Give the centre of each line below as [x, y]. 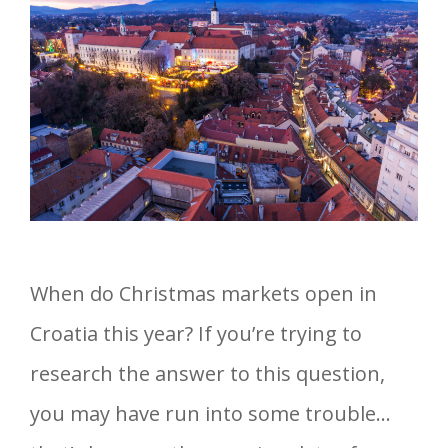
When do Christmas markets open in [203, 293]
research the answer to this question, [207, 373]
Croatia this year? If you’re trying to [196, 333]
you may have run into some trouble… [210, 413]
